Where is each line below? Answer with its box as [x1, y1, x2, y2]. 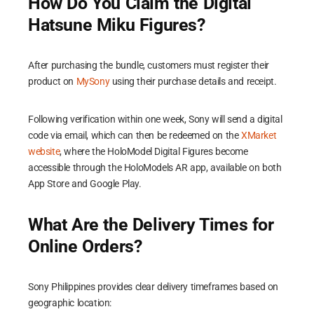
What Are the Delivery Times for [28, 214, 274, 235]
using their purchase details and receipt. [109, 76, 277, 87]
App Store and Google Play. [28, 178, 142, 189]
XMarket [241, 130, 277, 141]
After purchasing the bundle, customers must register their [28, 60, 269, 71]
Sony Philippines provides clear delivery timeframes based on [28, 281, 279, 292]
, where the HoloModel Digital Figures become [60, 146, 248, 157]
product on [28, 76, 76, 87]
